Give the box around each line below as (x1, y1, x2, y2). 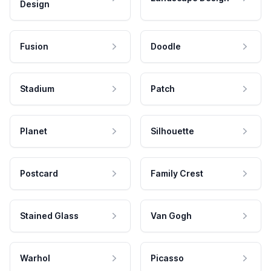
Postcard (20, 168, 58, 178)
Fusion (20, 41, 48, 51)
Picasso (151, 252, 184, 263)
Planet (20, 125, 47, 136)
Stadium (20, 83, 54, 94)
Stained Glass (20, 210, 79, 221)
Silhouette (151, 125, 194, 136)
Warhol (20, 252, 50, 263)
